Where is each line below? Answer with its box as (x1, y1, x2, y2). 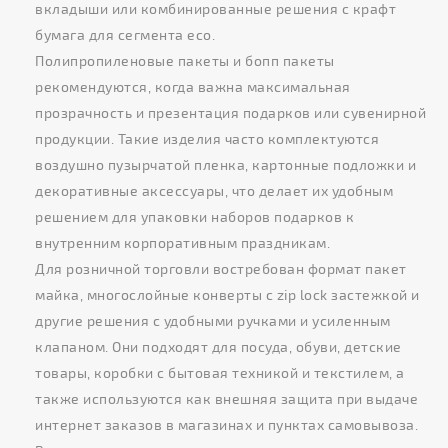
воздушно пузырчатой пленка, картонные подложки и (35, 155, 416, 173)
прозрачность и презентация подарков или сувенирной (35, 103, 426, 121)
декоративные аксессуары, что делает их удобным (35, 181, 393, 199)
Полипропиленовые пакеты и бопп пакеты (35, 51, 335, 69)
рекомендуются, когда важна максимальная (35, 77, 351, 95)
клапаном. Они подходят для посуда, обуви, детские (35, 337, 402, 355)
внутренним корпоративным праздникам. (35, 233, 330, 251)
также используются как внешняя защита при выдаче (35, 389, 418, 407)
